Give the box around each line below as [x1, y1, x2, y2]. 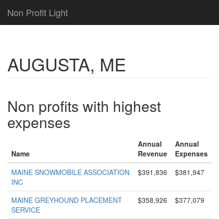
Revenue [138, 149, 167, 158]
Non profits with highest [7, 95, 161, 116]
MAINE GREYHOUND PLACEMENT [11, 195, 122, 205]
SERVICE [11, 205, 40, 215]
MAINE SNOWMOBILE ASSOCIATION [11, 167, 130, 177]
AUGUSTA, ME [7, 51, 126, 76]
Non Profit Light [7, 6, 68, 19]
